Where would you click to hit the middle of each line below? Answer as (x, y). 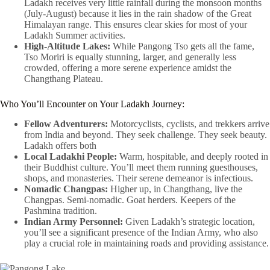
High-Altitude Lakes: (67, 46)
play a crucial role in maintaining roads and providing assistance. (146, 243)
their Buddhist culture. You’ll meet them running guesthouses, (141, 168)
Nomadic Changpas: (66, 189)
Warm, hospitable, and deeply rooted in (193, 157)
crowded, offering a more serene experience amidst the (128, 68)
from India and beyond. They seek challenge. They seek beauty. (146, 135)
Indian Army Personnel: (74, 222)
